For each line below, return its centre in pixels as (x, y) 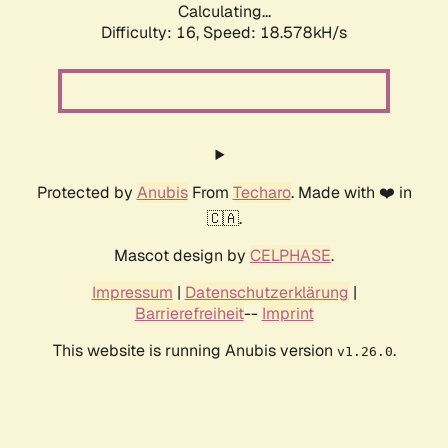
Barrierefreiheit (189, 314)
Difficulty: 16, (152, 33)
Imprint (287, 314)
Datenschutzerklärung (266, 293)
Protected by (86, 193)
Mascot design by (182, 256)
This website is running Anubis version (194, 351)
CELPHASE (290, 256)
